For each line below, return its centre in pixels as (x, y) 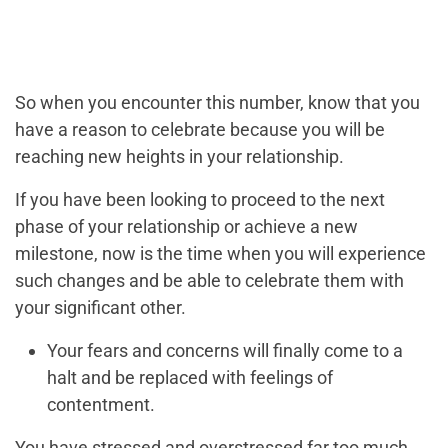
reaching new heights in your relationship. (179, 157)
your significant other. (100, 308)
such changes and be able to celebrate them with (209, 281)
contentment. (101, 405)
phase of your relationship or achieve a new (186, 227)
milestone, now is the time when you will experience (220, 254)
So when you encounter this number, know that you (217, 103)
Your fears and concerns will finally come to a (225, 351)
